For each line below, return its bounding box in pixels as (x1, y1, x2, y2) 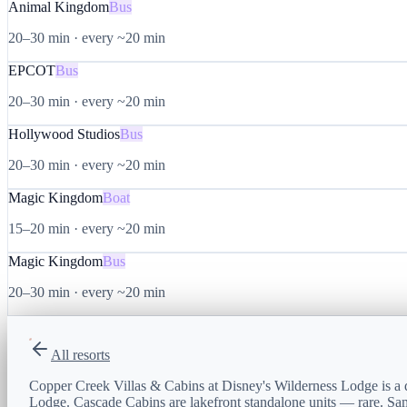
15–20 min (8, 220, 70, 236)
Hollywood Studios (8, 125, 120, 142)
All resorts (51, 346, 110, 362)
